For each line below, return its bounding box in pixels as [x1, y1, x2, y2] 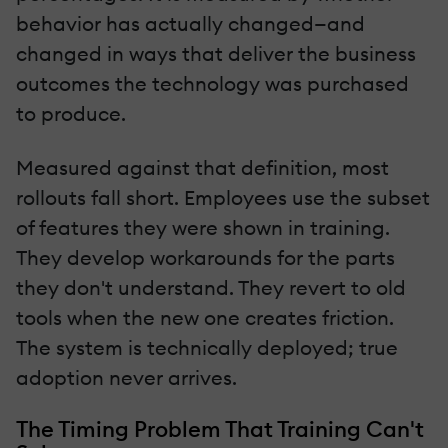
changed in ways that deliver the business [16, 40, 416, 66]
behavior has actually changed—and [16, 10, 365, 36]
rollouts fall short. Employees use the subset [16, 184, 430, 210]
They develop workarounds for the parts [16, 244, 395, 270]
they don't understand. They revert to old [16, 274, 406, 300]
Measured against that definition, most [16, 154, 389, 180]
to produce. [16, 100, 126, 126]
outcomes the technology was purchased [16, 70, 409, 96]
